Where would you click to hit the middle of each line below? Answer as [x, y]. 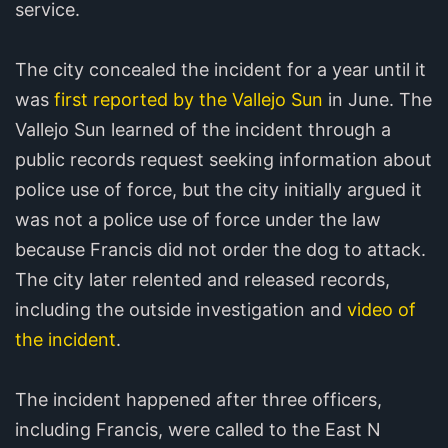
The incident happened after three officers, [198, 400]
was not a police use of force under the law [198, 220]
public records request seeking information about [223, 160]
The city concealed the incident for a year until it [220, 70]
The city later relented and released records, [202, 280]
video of [379, 310]
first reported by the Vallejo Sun [186, 100]
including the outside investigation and [178, 310]
